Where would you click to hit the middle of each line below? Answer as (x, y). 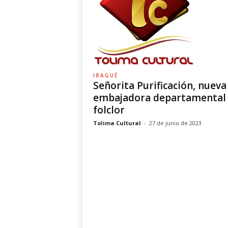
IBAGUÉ (105, 75)
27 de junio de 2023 (175, 123)
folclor (109, 110)
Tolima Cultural (117, 123)
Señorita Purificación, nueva (160, 85)
